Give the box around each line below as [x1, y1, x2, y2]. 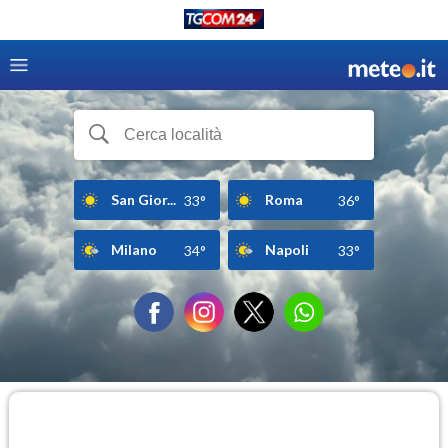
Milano [111, 240, 157, 258]
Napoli [265, 240, 309, 258]
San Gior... [111, 190, 176, 208]
